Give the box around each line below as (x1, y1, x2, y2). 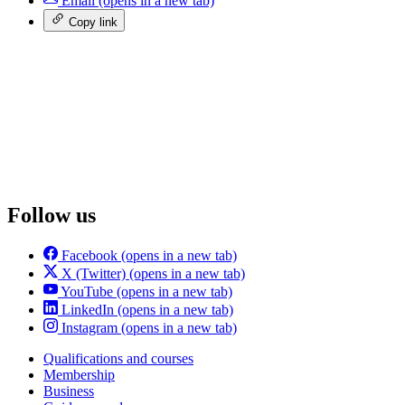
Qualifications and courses (43, 351, 193, 367)
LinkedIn (61, 302, 114, 318)
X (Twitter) (61, 266, 126, 282)
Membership (43, 367, 115, 383)
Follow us (7, 203, 96, 228)
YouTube (61, 284, 113, 300)
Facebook (61, 248, 118, 264)
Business (43, 383, 94, 400)
